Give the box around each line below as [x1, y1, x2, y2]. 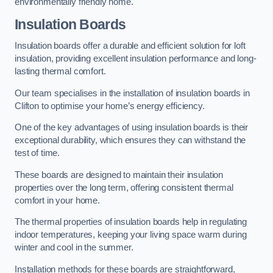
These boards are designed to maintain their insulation [15, 169, 224, 180]
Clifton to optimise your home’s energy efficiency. [15, 101, 205, 111]
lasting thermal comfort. [15, 66, 106, 77]
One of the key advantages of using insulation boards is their [15, 122, 249, 133]
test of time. [15, 148, 60, 158]
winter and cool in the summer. [15, 243, 133, 253]
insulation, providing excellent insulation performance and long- [15, 54, 257, 64]
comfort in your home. [15, 195, 100, 205]
